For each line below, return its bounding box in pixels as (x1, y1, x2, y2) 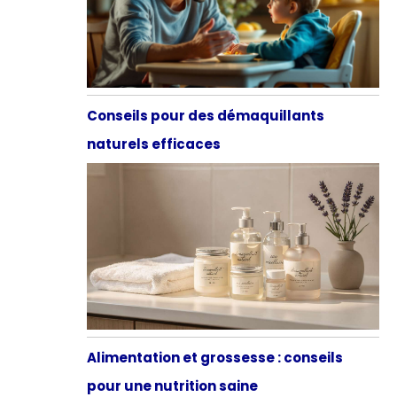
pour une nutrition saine (86, 377, 258, 395)
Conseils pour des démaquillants (86, 106, 324, 126)
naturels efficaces (86, 135, 221, 154)
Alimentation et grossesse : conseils (86, 348, 343, 367)
